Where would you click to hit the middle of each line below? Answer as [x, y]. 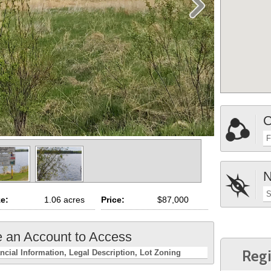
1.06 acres [64, 199]
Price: [113, 199]
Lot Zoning [160, 252]
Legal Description [102, 252]
